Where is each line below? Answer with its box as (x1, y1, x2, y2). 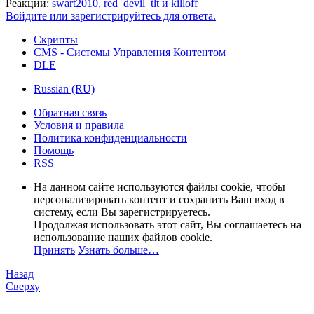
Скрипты (34, 33, 78, 46)
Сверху (6, 280, 40, 292)
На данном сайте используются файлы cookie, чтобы (34, 180, 285, 193)
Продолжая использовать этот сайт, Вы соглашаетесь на (34, 218, 301, 231)
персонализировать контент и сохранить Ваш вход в (34, 193, 285, 205)
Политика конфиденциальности (34, 131, 187, 144)
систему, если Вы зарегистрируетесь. (34, 205, 210, 218)
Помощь (34, 144, 74, 156)
